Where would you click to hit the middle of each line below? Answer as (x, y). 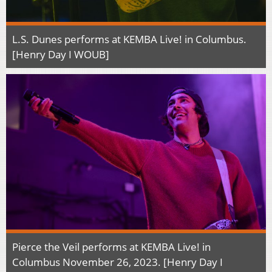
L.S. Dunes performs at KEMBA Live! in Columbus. (129, 39)
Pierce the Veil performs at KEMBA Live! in (111, 247)
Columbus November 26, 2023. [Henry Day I (117, 262)
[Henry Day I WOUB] (61, 54)
